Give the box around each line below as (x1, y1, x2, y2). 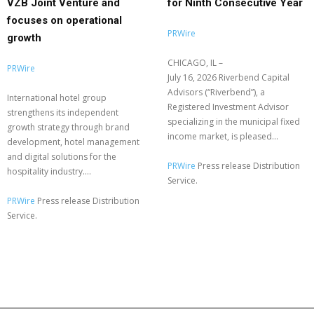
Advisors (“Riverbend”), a (168, 86, 265, 99)
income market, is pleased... (168, 130, 278, 143)
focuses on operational (7, 14, 122, 27)
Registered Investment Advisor (168, 101, 289, 114)
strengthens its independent (7, 107, 118, 119)
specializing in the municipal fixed (168, 116, 300, 128)
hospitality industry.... (7, 165, 91, 178)
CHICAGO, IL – (168, 57, 223, 69)
